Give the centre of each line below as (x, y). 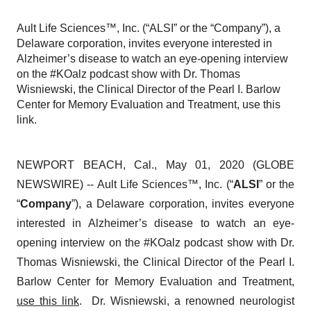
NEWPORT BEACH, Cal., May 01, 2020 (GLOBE (155, 165)
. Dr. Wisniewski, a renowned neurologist (187, 301)
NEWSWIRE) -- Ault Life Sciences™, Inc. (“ (125, 184)
